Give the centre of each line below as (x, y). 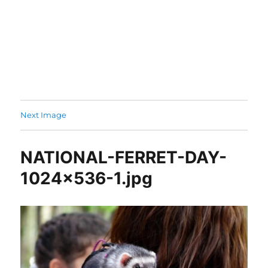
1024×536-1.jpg (87, 178)
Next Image (44, 115)
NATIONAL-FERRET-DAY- (124, 157)
